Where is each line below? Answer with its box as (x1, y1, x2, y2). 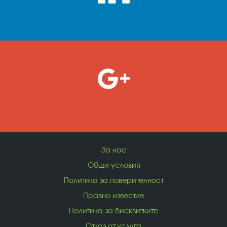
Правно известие (83, 190, 144, 201)
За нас (101, 144, 126, 155)
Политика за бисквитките (69, 205, 158, 216)
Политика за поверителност (64, 175, 163, 185)
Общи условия (87, 160, 140, 170)
